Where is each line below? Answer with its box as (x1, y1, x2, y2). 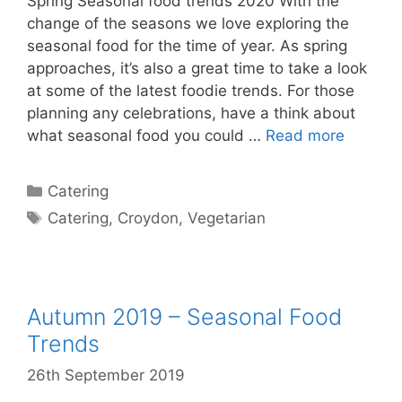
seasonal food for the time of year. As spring (27, 36, 347, 55)
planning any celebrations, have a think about (27, 103, 355, 122)
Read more (266, 126, 345, 144)
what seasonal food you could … (27, 126, 266, 144)
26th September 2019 (27, 366, 185, 384)
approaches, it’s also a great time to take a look (27, 58, 367, 77)
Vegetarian (188, 208, 267, 227)
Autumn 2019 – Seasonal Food (27, 302, 342, 330)
